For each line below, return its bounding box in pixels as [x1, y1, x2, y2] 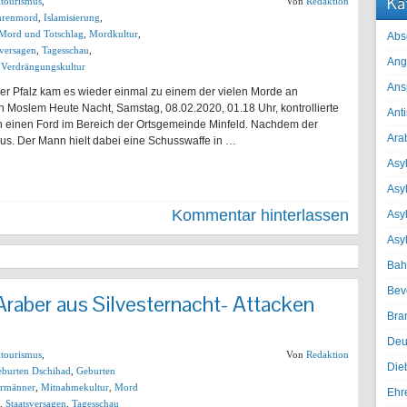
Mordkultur [89, 28, 138, 39]
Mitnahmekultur [41, 382, 109, 392]
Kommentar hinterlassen [172, 206, 349, 224]
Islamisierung [44, 12, 100, 23]
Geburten [76, 365, 115, 376]
